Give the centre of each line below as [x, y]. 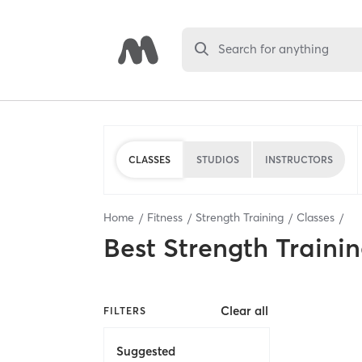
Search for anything [274, 49]
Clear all [245, 311]
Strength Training [240, 217]
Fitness [165, 217]
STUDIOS [218, 159]
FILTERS [125, 310]
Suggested [146, 351]
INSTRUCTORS [299, 159]
